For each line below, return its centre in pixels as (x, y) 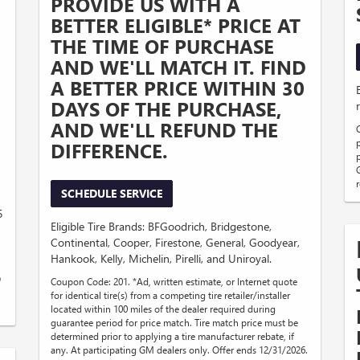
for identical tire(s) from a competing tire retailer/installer (170, 295)
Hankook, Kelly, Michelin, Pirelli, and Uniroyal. (161, 259)
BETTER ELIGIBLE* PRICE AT (176, 25)
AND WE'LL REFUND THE (164, 130)
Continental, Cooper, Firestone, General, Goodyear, (175, 243)
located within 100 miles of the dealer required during (163, 309)
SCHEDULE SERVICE (112, 194)
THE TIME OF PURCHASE (162, 46)
